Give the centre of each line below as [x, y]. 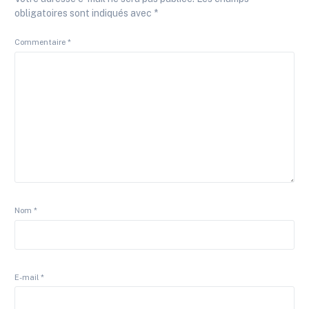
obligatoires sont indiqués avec [84, 13]
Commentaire [41, 42]
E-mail [28, 277]
